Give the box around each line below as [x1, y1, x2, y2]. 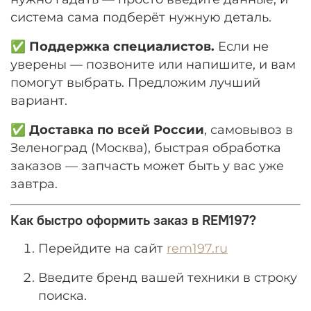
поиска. [38, 288, 87, 303]
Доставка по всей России [29, 122, 204, 137]
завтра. [10, 176, 58, 192]
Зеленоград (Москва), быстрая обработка [10, 140, 281, 155]
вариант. [10, 93, 67, 108]
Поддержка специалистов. [29, 39, 215, 54]
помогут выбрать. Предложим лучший [10, 75, 260, 90]
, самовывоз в [204, 122, 293, 137]
